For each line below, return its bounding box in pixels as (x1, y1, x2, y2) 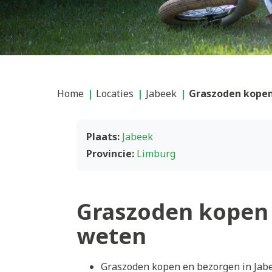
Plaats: (86, 130, 120, 143)
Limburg (137, 147, 175, 160)
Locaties (96, 87, 134, 100)
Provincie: (86, 147, 134, 160)
